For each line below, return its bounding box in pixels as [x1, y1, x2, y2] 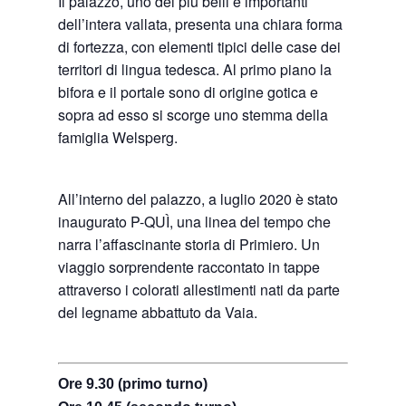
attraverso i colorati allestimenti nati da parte [58, 279, 341, 301]
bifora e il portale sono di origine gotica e [58, 82, 319, 103]
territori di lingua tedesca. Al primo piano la [58, 59, 333, 81]
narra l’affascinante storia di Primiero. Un [58, 234, 321, 256]
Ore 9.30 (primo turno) [58, 376, 208, 392]
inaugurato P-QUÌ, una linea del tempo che [58, 211, 332, 233]
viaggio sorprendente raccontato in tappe [58, 256, 321, 278]
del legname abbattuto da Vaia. [58, 302, 258, 324]
